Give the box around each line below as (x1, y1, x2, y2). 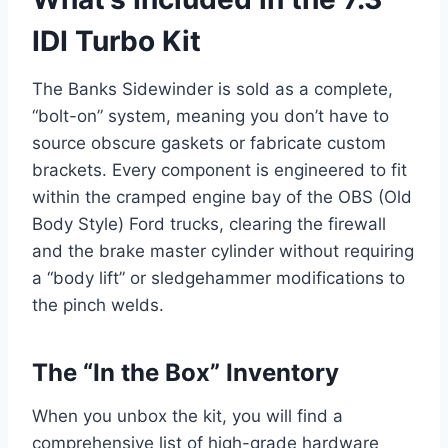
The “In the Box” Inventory (32, 358, 339, 388)
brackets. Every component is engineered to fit (32, 160, 407, 181)
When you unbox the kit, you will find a (32, 406, 343, 427)
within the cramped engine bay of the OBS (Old (32, 187, 412, 208)
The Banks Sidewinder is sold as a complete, (32, 79, 393, 100)
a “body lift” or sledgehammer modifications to (32, 268, 405, 289)
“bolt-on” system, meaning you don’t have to (32, 106, 389, 127)
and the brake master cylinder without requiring (32, 241, 414, 262)
